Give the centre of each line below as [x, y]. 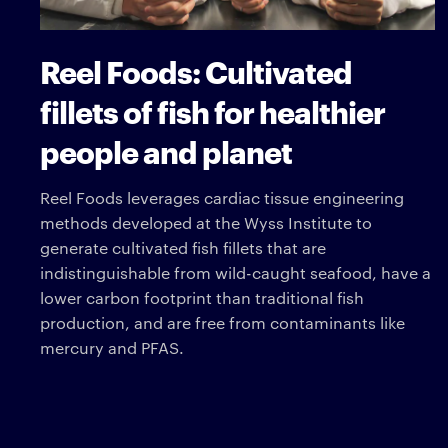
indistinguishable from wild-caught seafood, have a [235, 272]
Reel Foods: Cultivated [196, 70]
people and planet [166, 150]
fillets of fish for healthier [212, 110]
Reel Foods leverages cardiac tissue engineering [222, 197]
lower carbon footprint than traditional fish [202, 297]
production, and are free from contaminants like [222, 322]
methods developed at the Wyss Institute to [206, 222]
